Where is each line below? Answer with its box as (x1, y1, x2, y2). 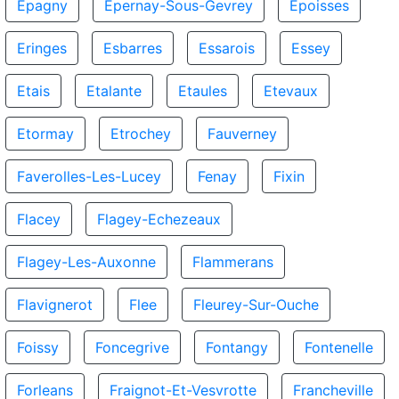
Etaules (178, 82, 227, 100)
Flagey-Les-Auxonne (17, 253, 156, 271)
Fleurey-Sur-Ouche (193, 296, 319, 313)
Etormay (17, 125, 74, 142)
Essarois (199, 39, 255, 57)
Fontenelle (305, 338, 373, 356)
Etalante (86, 82, 142, 100)
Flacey (17, 210, 61, 228)
